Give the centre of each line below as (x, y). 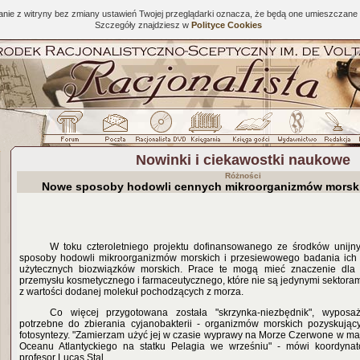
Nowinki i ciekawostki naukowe (243, 160)
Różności (243, 176)
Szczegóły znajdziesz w (143, 25)
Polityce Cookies (226, 25)
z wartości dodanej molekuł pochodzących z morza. (131, 292)
